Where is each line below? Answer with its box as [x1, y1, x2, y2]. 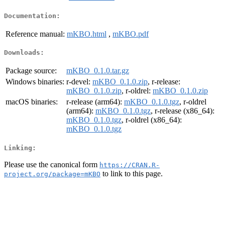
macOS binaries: [6, 97, 58, 106]
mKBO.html [67, 29, 106, 38]
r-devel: [66, 77, 92, 86]
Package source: [6, 66, 57, 75]
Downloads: [4, 49, 44, 57]
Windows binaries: [6, 77, 64, 86]
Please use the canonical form [4, 160, 99, 169]
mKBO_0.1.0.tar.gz [66, 66, 129, 75]
